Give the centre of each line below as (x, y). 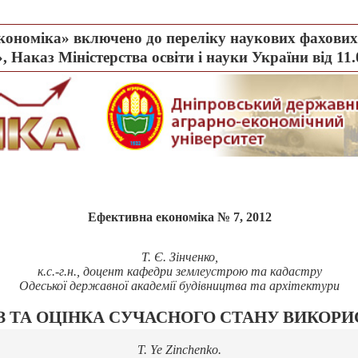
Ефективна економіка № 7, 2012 (179, 217)
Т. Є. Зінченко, (179, 257)
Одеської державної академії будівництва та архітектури (179, 286)
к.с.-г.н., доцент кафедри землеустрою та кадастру (179, 272)
